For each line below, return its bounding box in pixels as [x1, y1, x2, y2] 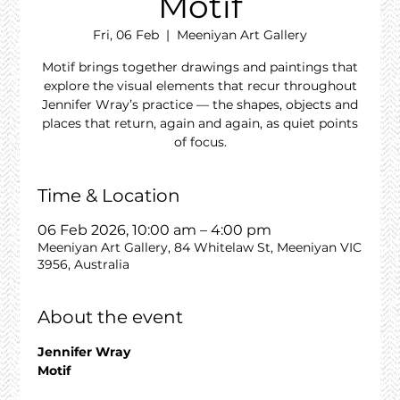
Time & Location [37, 185, 181, 207]
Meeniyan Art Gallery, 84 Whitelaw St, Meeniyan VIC [37, 239, 362, 256]
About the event [37, 306, 184, 329]
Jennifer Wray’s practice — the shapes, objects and [42, 96, 358, 113]
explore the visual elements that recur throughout [43, 78, 357, 95]
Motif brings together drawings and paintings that [42, 59, 358, 76]
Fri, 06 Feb [93, 27, 159, 44]
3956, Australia [37, 256, 130, 273]
